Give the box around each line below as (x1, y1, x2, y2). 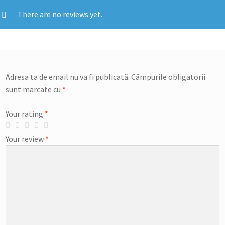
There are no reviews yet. (18, 9, 103, 20)
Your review (6, 133, 46, 144)
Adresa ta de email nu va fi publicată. (6, 72, 130, 82)
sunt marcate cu (6, 84, 63, 95)
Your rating (6, 108, 45, 119)
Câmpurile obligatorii (131, 72, 206, 82)
